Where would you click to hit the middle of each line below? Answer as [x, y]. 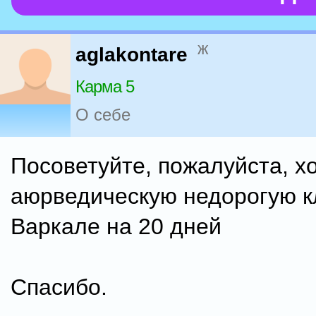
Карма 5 [105, 87]
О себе [103, 115]
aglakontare [132, 55]
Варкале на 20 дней [116, 226]
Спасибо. [59, 287]
